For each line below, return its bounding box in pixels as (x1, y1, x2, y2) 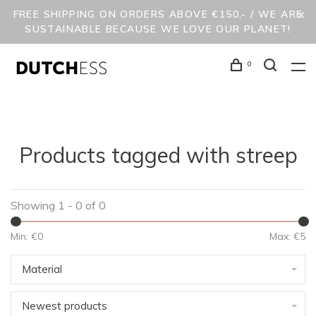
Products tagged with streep (18, 142, 298, 169)
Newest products (22, 299, 107, 312)
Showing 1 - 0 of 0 (11, 198, 106, 212)
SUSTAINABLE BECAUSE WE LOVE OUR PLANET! (25, 23, 291, 35)
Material (22, 262, 62, 276)
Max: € (269, 230, 300, 243)
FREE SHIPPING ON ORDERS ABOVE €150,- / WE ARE (13, 8, 303, 20)
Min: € (11, 230, 37, 243)
